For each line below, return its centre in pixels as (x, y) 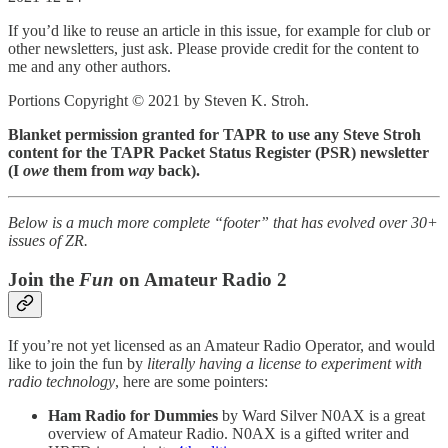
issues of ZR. (48, 241)
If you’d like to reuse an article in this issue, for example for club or (219, 31)
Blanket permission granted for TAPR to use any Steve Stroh (214, 135)
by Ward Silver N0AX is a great (321, 415)
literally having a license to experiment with (284, 363)
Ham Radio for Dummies (133, 415)
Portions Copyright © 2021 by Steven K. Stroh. (158, 101)
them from (88, 171)
